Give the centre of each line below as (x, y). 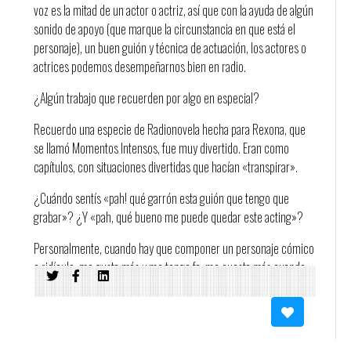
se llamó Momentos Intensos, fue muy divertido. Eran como (161, 148)
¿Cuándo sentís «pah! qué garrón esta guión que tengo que (161, 198)
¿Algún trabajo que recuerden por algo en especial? (146, 98)
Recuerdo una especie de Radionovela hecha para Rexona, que (169, 129)
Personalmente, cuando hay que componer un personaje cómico (174, 248)
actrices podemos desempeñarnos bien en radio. (139, 67)
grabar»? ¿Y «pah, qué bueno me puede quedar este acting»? (168, 217)
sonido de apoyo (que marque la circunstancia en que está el (164, 29)
